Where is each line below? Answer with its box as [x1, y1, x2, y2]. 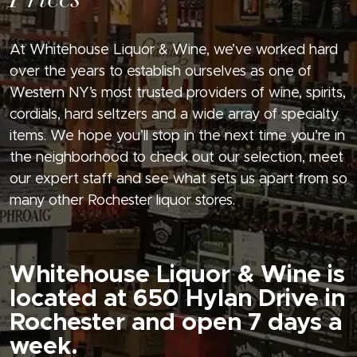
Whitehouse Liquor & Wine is [10, 263, 345, 288]
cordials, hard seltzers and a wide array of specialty [10, 108, 339, 123]
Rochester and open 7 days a [10, 311, 342, 335]
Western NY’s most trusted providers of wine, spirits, [10, 86, 346, 101]
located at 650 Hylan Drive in [10, 287, 345, 312]
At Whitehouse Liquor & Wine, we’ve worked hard [10, 43, 338, 58]
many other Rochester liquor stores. [10, 194, 235, 209]
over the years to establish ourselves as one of [10, 65, 312, 80]
